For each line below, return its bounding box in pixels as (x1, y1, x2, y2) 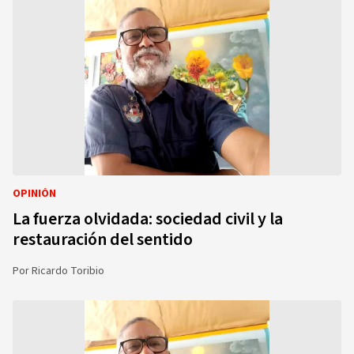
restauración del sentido (13, 227, 193, 252)
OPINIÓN (13, 186, 56, 201)
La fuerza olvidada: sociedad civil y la (13, 206, 283, 232)
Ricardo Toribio (32, 263, 104, 279)
